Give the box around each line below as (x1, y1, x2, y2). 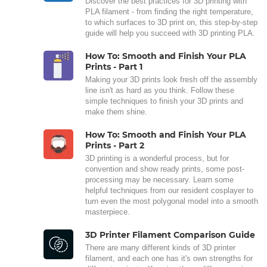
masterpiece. (85, 207, 130, 216)
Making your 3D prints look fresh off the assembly (85, 74, 257, 84)
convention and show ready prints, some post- (85, 164, 244, 173)
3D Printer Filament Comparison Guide (85, 229, 255, 240)
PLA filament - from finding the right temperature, (85, 7, 253, 16)
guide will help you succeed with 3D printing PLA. (85, 28, 255, 38)
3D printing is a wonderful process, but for (85, 153, 229, 163)
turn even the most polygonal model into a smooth (85, 196, 258, 206)
